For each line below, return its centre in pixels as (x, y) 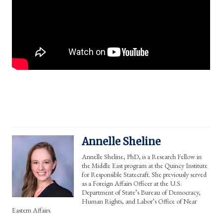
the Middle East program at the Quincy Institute (145, 166)
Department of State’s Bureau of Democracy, (141, 193)
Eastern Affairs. (32, 210)
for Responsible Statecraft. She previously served (144, 175)
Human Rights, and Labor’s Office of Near (139, 201)
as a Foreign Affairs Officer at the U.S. (132, 184)
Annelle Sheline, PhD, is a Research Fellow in (142, 157)
